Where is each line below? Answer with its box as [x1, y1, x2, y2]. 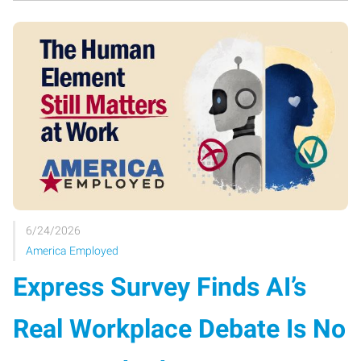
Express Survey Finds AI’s [13, 272, 306, 302]
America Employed [26, 243, 118, 257]
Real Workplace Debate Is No [13, 313, 346, 344]
